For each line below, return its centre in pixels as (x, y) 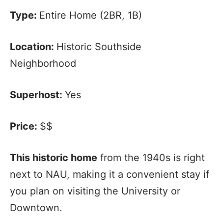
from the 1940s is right (151, 158)
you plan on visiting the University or (95, 191)
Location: (33, 47)
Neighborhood (43, 64)
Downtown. (38, 208)
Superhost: (37, 95)
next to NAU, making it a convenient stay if (110, 175)
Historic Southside (99, 47)
